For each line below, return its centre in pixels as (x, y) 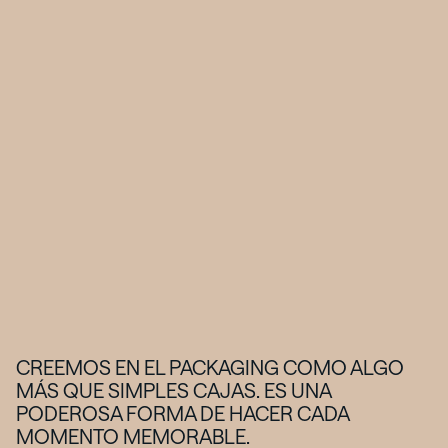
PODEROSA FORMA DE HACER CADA (182, 412)
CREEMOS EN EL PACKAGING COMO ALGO (210, 366)
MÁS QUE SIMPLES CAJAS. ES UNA (173, 389)
